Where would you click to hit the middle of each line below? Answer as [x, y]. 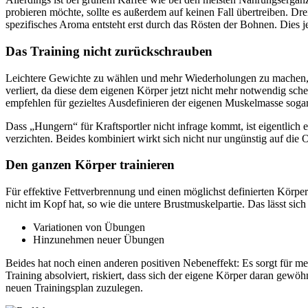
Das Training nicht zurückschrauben [109, 51]
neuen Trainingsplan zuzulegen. [74, 288]
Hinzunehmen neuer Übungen [99, 240]
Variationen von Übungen [89, 227]
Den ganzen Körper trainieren [90, 165]
